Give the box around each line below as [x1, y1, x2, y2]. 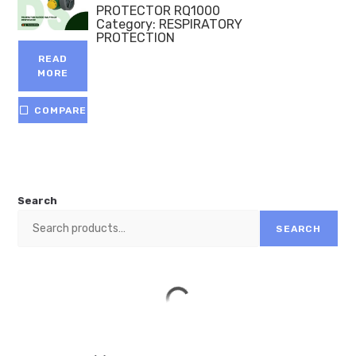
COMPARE [34, 104, 87, 116]
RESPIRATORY [159, 17, 243, 33]
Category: [96, 17, 160, 33]
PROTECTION [96, 30, 176, 46]
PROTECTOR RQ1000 [96, 3, 221, 19]
